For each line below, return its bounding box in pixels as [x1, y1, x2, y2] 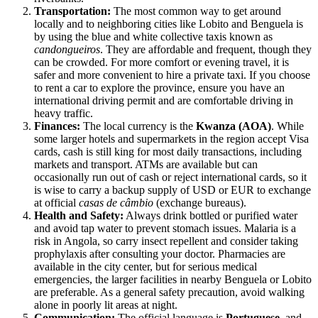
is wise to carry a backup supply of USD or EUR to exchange [34, 184, 311, 197]
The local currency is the [80, 120, 196, 133]
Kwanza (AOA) [196, 120, 271, 133]
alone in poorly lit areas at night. [34, 299, 177, 312]
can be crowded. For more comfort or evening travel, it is [34, 56, 289, 69]
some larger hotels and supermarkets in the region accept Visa [34, 133, 309, 146]
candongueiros [34, 43, 100, 56]
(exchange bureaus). [153, 197, 246, 209]
